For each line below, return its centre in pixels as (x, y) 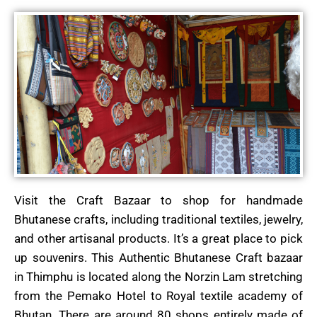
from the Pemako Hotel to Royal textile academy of (158, 296)
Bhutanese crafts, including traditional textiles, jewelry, (158, 220)
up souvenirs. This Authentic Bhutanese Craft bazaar (158, 258)
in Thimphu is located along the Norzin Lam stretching (158, 277)
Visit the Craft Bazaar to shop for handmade (158, 201)
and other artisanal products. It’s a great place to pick (158, 239)
